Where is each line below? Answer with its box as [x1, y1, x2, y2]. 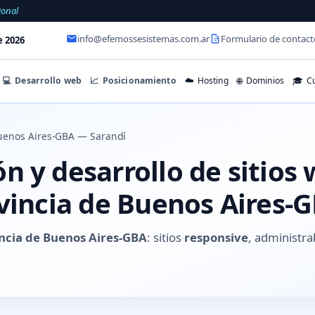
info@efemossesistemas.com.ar [77, 32, 210, 46]
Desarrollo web [13, 74, 82, 86]
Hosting [195, 75, 229, 87]
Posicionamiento [100, 74, 176, 86]
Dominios [243, 75, 284, 87]
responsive [184, 229, 248, 245]
